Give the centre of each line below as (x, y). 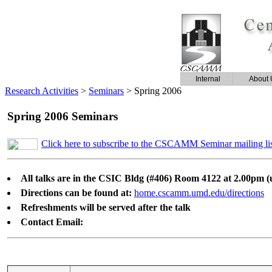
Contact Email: (52, 222)
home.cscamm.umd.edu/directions (199, 193)
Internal (208, 79)
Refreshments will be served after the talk (106, 207)
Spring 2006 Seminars (63, 116)
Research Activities (42, 91)
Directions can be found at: (76, 193)
